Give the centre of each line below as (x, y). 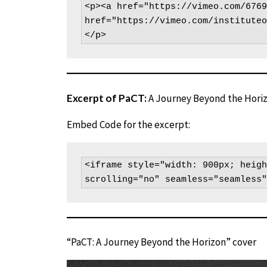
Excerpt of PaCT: (107, 98)
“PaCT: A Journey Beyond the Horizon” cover (162, 242)
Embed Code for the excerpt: (128, 124)
